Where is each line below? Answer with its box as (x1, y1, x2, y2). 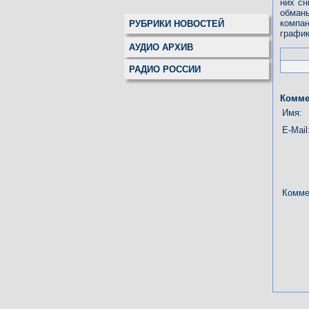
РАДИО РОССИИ (129, 64, 201, 75)
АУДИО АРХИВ (129, 41, 193, 52)
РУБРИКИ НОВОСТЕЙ (129, 18, 224, 29)
